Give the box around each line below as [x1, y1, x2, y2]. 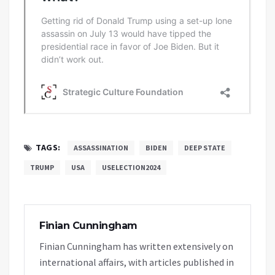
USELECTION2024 [102, 162, 160, 172]
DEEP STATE [184, 142, 225, 152]
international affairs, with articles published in [39, 255, 234, 268]
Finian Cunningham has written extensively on [39, 239, 233, 252]
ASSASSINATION [73, 142, 128, 152]
